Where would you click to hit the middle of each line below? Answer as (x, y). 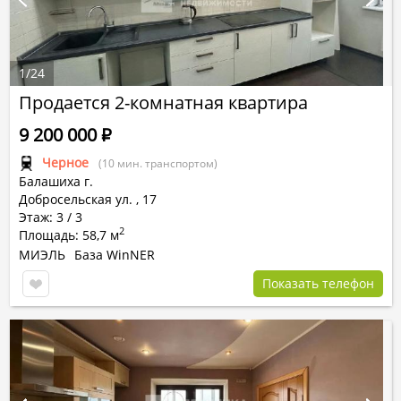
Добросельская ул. (76, 199)
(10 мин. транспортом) (158, 163)
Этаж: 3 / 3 (51, 217)
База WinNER (115, 255)
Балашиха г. (56, 181)
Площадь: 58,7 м (69, 235)
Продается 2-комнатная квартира (163, 102)
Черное (65, 162)
